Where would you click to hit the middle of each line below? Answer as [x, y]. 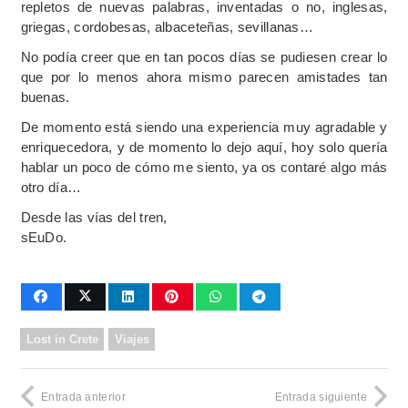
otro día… [51, 188]
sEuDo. [44, 238]
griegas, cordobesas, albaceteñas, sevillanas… [167, 27]
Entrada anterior [83, 397]
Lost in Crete [62, 340]
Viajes [132, 340]
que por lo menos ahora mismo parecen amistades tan [204, 77]
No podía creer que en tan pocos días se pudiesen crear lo [204, 57]
